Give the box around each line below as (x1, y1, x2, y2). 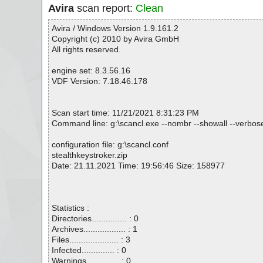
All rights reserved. (52, 45, 121, 54)
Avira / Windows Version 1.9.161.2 (52, 23, 178, 33)
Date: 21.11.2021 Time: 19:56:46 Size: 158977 (52, 161, 225, 170)
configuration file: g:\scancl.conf (52, 140, 168, 149)
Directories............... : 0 (52, 214, 139, 223)
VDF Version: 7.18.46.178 (52, 76, 147, 86)
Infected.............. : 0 (52, 245, 126, 255)
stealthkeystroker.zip (52, 150, 127, 160)
